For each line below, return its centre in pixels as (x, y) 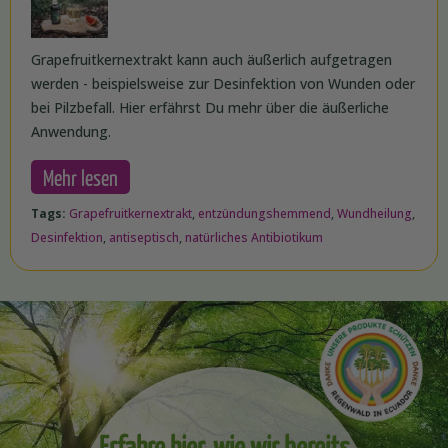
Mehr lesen (80, 177)
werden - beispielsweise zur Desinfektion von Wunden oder (223, 84)
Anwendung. (71, 132)
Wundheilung (374, 214)
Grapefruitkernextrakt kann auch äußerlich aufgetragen (211, 60)
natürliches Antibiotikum (254, 238)
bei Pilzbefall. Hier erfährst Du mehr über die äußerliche (210, 108)
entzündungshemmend (264, 214)
